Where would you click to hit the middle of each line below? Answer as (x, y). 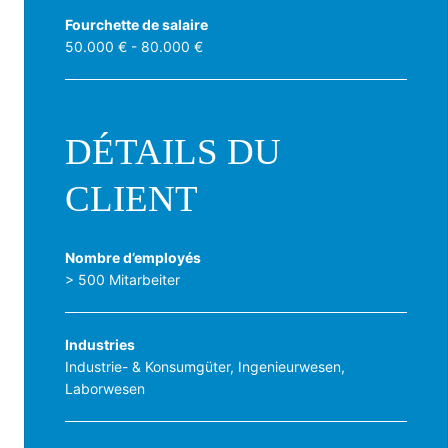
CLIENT (131, 198)
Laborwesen (105, 388)
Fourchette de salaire (136, 24)
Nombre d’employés (133, 257)
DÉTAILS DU (173, 151)
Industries (100, 344)
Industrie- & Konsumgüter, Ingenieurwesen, (205, 366)
